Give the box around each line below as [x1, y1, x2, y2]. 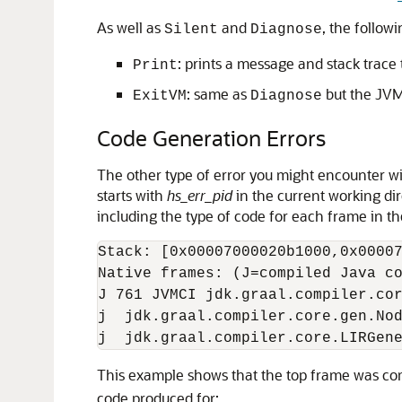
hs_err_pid [167, 186, 232, 205]
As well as [97, 18, 164, 37]
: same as [187, 84, 250, 103]
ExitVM [133, 88, 187, 104]
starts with [97, 186, 167, 205]
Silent [164, 22, 218, 38]
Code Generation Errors [97, 124, 326, 152]
